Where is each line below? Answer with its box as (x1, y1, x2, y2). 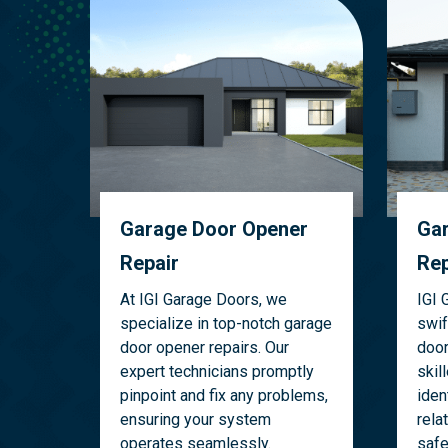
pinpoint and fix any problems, (120, 386, 329, 406)
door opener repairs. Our (120, 338, 290, 358)
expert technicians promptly (120, 362, 315, 382)
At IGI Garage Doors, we (120, 290, 288, 310)
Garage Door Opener (120, 217, 309, 242)
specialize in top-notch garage (120, 314, 333, 334)
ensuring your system (120, 410, 272, 430)
